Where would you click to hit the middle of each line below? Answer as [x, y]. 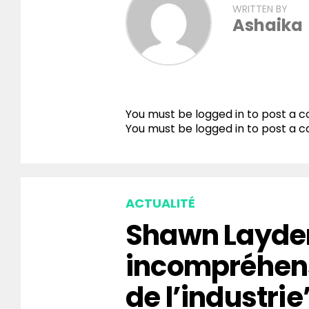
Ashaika [268, 26]
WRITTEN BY [260, 9]
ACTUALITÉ [160, 203]
